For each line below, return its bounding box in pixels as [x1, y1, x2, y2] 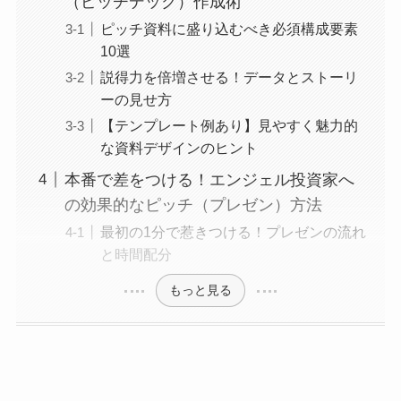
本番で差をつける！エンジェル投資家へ [64, 170, 354, 189]
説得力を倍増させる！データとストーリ [99, 68, 358, 85]
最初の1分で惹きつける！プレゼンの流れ [99, 223, 366, 240]
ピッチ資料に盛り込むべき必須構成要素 [99, 20, 358, 37]
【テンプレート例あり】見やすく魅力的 [99, 116, 358, 133]
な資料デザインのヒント [99, 139, 258, 156]
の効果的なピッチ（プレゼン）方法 [64, 195, 322, 214]
